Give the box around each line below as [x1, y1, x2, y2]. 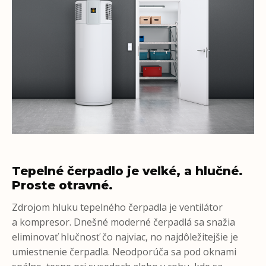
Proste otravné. [12, 178, 113, 193]
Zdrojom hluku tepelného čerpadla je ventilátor [12, 201, 223, 214]
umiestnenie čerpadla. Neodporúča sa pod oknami [12, 245, 236, 259]
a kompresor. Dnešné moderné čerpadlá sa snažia [12, 216, 235, 229]
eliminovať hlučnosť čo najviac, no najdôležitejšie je [12, 230, 238, 244]
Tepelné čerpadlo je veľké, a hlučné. [12, 164, 243, 179]
